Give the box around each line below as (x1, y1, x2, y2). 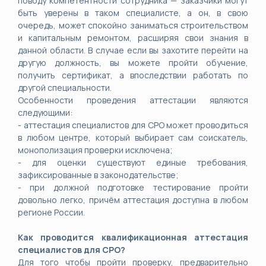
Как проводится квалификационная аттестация (18, 232, 248, 243)
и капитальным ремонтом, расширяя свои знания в (18, 32, 248, 43)
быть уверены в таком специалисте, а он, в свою (18, 7, 248, 18)
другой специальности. (18, 82, 112, 93)
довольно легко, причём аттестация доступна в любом (18, 194, 248, 205)
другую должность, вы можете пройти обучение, (18, 57, 248, 68)
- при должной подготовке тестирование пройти (18, 182, 248, 193)
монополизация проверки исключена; (18, 144, 173, 156)
